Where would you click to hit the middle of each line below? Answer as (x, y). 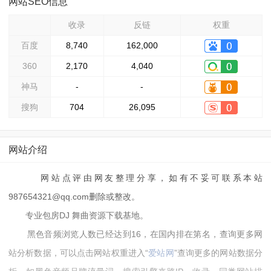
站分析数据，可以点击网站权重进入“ (78, 253)
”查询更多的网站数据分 (218, 253)
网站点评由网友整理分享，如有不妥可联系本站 (135, 178)
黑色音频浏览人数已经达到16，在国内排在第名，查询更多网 (135, 234)
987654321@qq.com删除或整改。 (74, 196)
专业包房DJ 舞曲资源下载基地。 (78, 215)
